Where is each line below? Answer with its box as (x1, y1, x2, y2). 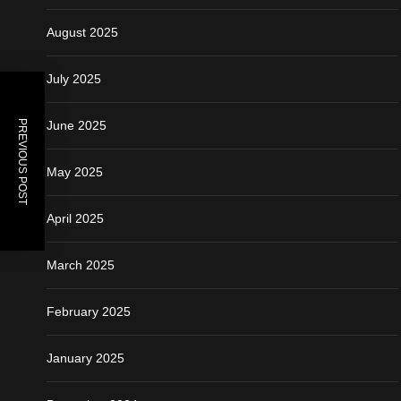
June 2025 (47, 117, 107, 132)
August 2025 (47, 24, 118, 39)
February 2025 (47, 303, 131, 319)
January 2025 (47, 350, 124, 365)
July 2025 (47, 71, 101, 86)
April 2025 (47, 210, 104, 226)
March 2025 (47, 257, 115, 272)
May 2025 (47, 164, 103, 179)
